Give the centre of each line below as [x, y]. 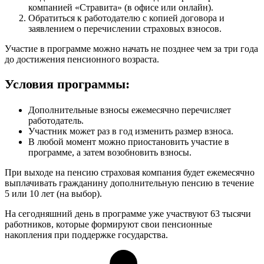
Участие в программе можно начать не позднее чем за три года [131, 48]
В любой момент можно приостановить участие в [129, 141]
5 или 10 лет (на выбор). [53, 193]
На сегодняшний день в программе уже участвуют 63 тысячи [128, 213]
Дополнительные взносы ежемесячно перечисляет [130, 110]
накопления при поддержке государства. [86, 235]
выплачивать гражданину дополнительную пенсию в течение [129, 183]
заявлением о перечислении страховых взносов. [125, 28]
